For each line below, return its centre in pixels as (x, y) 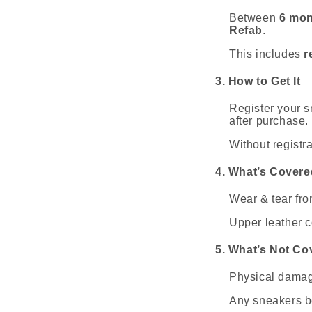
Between (254, 17)
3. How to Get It (258, 81)
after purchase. (269, 120)
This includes (267, 54)
